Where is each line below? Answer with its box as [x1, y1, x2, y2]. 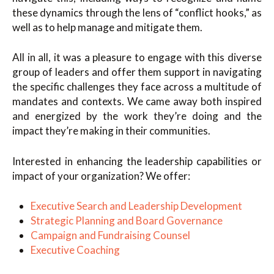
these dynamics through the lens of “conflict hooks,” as [12, 6, 262, 19]
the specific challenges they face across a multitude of [12, 80, 262, 94]
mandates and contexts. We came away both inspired [12, 95, 262, 108]
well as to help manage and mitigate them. [12, 20, 202, 34]
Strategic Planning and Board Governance [31, 214, 223, 228]
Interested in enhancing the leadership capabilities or [12, 154, 262, 168]
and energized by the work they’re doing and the [12, 109, 262, 123]
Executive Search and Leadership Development [31, 199, 242, 213]
